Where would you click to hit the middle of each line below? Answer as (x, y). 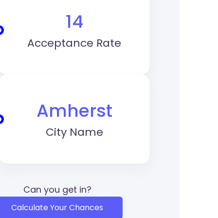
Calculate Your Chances (57, 208)
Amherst (74, 111)
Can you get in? (57, 190)
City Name (74, 132)
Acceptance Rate (74, 43)
